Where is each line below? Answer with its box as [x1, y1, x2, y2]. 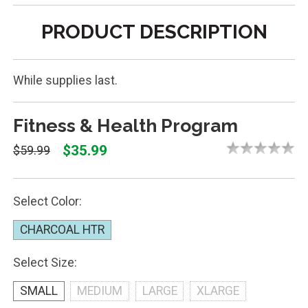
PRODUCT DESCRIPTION [41, 20, 267, 43]
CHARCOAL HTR [19, 223, 104, 237]
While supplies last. [12, 74, 118, 88]
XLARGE [196, 284, 239, 298]
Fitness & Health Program [12, 114, 238, 136]
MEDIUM [77, 284, 123, 298]
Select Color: [12, 194, 82, 208]
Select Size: [12, 255, 77, 269]
